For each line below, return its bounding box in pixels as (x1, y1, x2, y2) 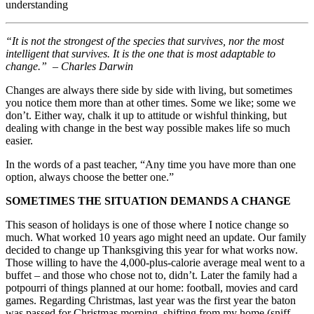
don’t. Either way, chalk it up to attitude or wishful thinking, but (6, 109, 287, 122)
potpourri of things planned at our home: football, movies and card (6, 282, 298, 294)
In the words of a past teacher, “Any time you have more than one (6, 158, 296, 171)
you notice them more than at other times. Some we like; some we (6, 97, 296, 109)
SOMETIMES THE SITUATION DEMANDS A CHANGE (6, 195, 291, 207)
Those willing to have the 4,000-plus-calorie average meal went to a (6, 257, 305, 269)
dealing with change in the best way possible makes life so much (6, 122, 290, 135)
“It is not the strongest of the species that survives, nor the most (6, 35, 284, 48)
